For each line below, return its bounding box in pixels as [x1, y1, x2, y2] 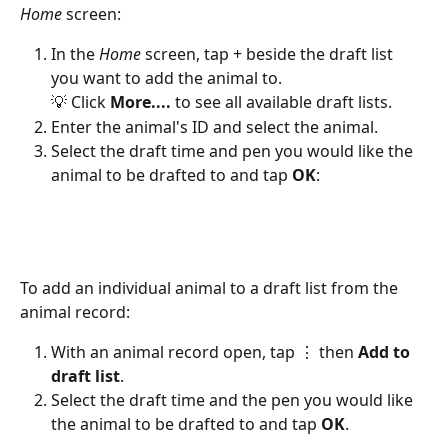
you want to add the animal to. [51, 67, 282, 90]
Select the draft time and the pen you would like [51, 388, 417, 411]
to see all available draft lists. [175, 91, 392, 114]
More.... [110, 91, 175, 114]
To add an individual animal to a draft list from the [20, 276, 402, 299]
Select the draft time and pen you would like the [51, 140, 417, 162]
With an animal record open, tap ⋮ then [51, 340, 358, 363]
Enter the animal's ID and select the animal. [51, 115, 378, 138]
